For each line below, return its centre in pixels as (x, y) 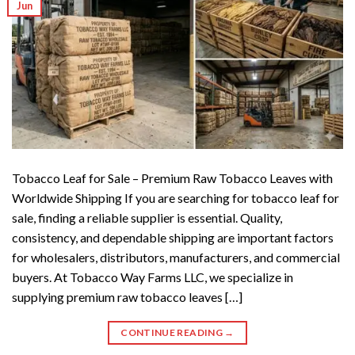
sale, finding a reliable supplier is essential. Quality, (147, 218)
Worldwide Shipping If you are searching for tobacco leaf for (176, 198)
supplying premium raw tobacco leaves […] (127, 297)
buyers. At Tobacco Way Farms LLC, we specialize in (153, 277)
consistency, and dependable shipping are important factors (173, 238)
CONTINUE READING (173, 333)
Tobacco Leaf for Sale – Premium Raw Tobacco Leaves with (172, 178)
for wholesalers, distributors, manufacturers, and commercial (176, 258)
